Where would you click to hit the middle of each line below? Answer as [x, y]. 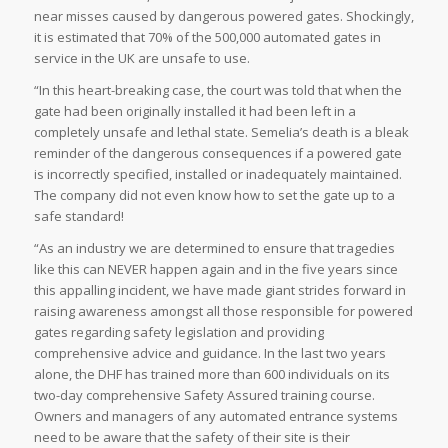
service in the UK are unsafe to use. [141, 58]
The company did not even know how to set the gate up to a [214, 195]
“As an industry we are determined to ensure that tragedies [214, 248]
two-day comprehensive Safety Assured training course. [204, 395]
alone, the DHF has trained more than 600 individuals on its [211, 374]
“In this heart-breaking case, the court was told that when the [217, 90]
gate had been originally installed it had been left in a [194, 111]
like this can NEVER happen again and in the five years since [215, 269]
